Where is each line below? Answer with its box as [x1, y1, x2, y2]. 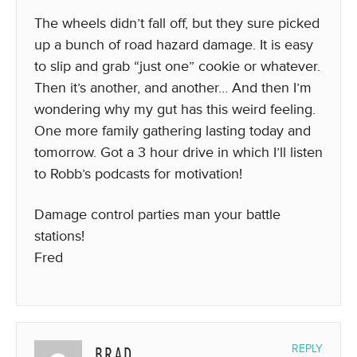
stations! [34, 227, 84, 245]
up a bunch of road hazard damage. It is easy [34, 36, 313, 53]
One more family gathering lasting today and [34, 122, 311, 139]
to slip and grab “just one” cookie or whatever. [34, 57, 320, 75]
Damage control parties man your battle [34, 206, 280, 223]
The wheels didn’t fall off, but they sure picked [34, 14, 320, 32]
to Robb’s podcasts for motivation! [34, 165, 242, 182]
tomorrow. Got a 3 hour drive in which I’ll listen [34, 143, 323, 161]
